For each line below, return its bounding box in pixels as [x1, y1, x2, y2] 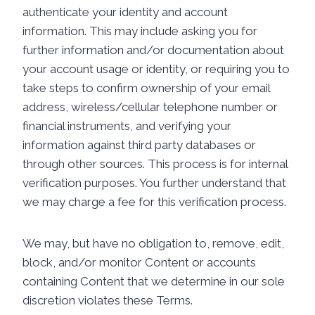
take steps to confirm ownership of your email [22, 81, 270, 95]
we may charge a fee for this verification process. [22, 195, 286, 209]
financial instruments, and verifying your [22, 119, 231, 133]
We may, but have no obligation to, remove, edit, [22, 236, 284, 250]
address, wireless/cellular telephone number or [22, 100, 278, 114]
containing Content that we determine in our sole [22, 274, 285, 288]
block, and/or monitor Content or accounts [22, 255, 256, 269]
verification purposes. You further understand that [22, 176, 286, 190]
